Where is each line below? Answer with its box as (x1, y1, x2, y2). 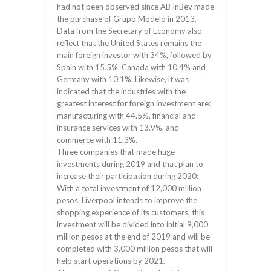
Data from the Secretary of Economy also (57, 25, 202, 36)
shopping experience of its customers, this (57, 207, 204, 217)
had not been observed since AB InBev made (57, 1, 214, 11)
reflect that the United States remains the (57, 38, 201, 48)
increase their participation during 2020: (57, 171, 198, 181)
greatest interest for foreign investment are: (57, 98, 211, 108)
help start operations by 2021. (57, 255, 165, 266)
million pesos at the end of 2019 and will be (57, 231, 210, 241)
